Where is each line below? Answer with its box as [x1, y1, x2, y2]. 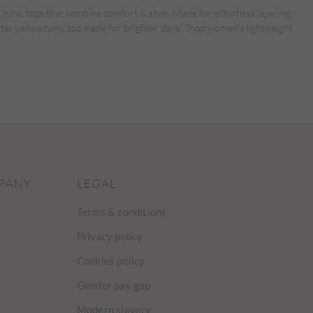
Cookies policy [76, 254, 145, 268]
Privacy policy [76, 230, 143, 243]
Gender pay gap [76, 279, 151, 292]
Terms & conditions [76, 205, 167, 219]
